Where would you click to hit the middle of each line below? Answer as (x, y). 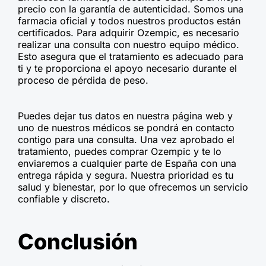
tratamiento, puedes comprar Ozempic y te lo (120, 152)
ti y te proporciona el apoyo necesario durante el (127, 69)
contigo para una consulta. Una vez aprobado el (126, 140)
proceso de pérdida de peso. (83, 80)
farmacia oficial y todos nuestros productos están (129, 21)
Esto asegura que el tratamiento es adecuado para (131, 57)
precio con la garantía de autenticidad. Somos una (131, 9)
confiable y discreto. (64, 199)
